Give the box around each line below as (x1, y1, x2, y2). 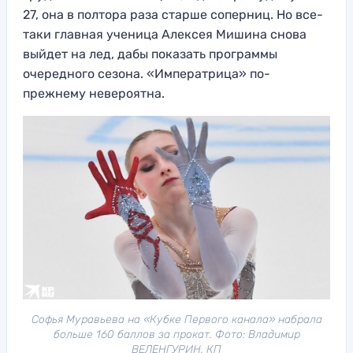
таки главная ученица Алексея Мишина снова (23, 26, 307, 42)
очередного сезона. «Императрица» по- (23, 65, 270, 81)
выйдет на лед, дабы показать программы (23, 46, 277, 61)
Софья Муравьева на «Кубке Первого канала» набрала (31, 312, 322, 326)
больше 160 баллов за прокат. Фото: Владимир (53, 327, 300, 341)
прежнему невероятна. (23, 85, 165, 101)
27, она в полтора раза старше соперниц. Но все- (23, 6, 323, 22)
